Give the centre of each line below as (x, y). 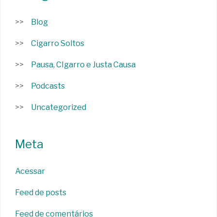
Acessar (30, 171)
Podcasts (48, 86)
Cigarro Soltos (58, 43)
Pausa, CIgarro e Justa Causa (83, 64)
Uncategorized (59, 107)
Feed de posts (41, 192)
